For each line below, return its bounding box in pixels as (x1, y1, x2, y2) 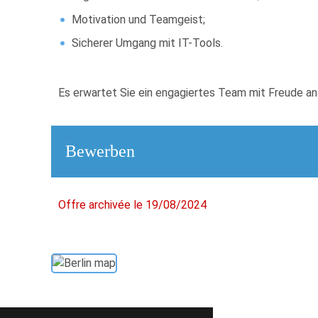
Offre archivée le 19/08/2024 (58, 197, 207, 212)
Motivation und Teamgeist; (72, 12, 206, 26)
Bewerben (65, 142, 135, 161)
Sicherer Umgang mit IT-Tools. (72, 36, 224, 50)
